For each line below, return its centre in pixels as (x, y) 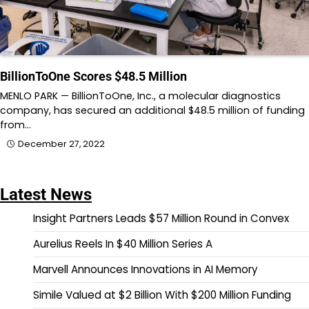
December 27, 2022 (61, 144)
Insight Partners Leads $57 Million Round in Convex (161, 219)
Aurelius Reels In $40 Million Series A (123, 244)
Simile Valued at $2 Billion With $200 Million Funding (162, 295)
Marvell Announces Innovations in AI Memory (146, 270)
